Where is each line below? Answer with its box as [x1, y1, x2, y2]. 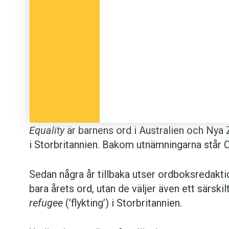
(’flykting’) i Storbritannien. [63, 197, 182, 210]
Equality [29, 124, 64, 137]
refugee [29, 197, 63, 210]
